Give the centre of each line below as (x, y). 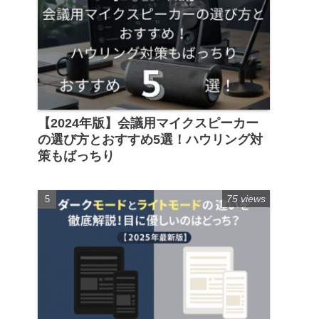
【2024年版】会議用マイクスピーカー (148, 123)
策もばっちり (76, 156)
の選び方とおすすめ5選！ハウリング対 (150, 139)
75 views (246, 198)
